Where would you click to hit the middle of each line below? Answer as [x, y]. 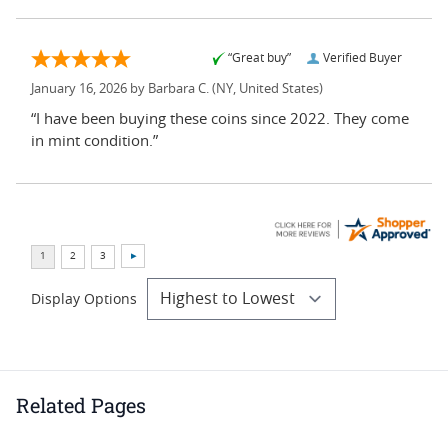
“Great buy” [259, 57]
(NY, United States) [266, 89]
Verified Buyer [362, 57]
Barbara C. [178, 89]
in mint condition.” [94, 141]
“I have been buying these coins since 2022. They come [182, 119]
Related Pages [81, 404]
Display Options [84, 299]
